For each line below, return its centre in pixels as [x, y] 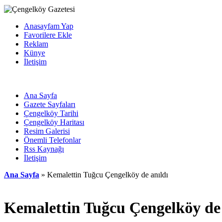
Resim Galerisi [47, 131]
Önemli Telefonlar [52, 140]
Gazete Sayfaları [50, 104]
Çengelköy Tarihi [51, 113]
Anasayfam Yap [49, 26]
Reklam [36, 44]
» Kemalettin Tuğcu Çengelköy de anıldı [104, 175]
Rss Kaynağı [44, 149]
